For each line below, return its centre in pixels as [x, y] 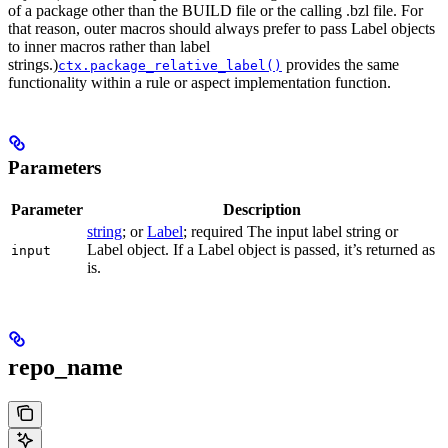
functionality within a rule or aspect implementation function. [199, 83]
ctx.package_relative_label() [170, 66]
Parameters [54, 168]
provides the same [340, 65]
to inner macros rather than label [109, 47]
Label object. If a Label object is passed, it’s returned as [261, 249]
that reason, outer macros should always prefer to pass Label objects [221, 29]
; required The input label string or [290, 231]
